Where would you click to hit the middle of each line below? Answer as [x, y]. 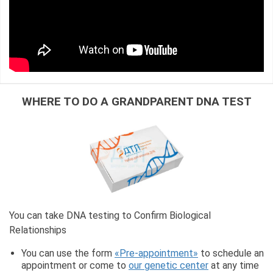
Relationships [38, 230]
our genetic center [168, 266]
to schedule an [231, 253]
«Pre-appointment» [156, 253]
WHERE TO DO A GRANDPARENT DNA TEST [136, 101]
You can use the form [68, 253]
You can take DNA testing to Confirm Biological [110, 216]
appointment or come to [75, 266]
